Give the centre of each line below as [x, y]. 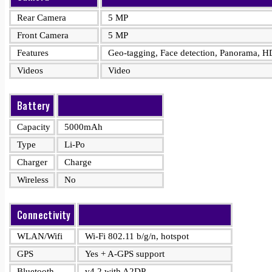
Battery [34, 106]
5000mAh [83, 127]
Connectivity [44, 215]
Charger [32, 162]
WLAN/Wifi [40, 236]
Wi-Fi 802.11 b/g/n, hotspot [137, 236]
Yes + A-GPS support [125, 254]
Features [33, 53]
